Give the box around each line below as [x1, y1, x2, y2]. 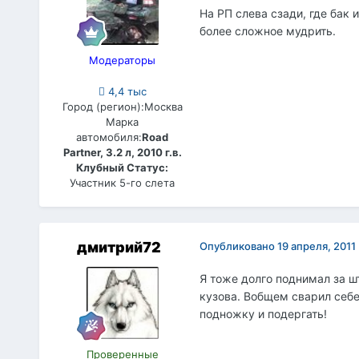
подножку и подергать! [199, 307, 327, 321]
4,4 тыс [104, 85, 147, 98]
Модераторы [89, 53, 156, 67]
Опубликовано [199, 240, 277, 253]
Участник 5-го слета [70, 176, 175, 190]
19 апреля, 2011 [276, 240, 356, 253]
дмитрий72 [77, 239, 162, 256]
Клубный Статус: [76, 161, 169, 175]
